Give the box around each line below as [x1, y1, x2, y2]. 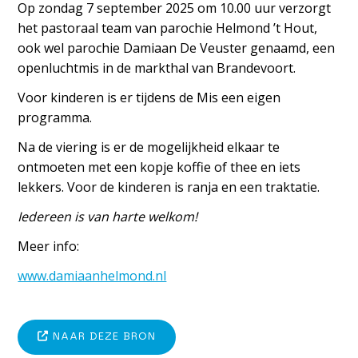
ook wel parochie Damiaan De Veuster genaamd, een [18, 39, 336, 58]
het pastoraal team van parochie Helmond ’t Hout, [18, 19, 318, 38]
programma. [18, 109, 93, 127]
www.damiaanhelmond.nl [18, 267, 167, 285]
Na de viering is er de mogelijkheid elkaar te [18, 138, 280, 157]
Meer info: [18, 237, 80, 256]
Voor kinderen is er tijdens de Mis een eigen [18, 89, 281, 107]
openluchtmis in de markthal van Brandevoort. [18, 59, 296, 78]
